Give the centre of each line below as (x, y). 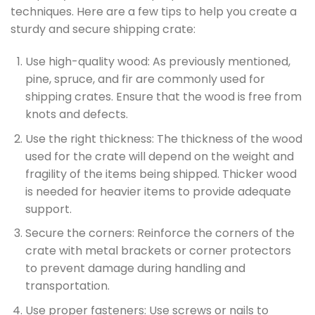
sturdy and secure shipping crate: (103, 30)
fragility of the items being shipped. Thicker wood (161, 174)
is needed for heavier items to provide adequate (158, 191)
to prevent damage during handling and (135, 269)
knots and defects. (76, 115)
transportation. (67, 286)
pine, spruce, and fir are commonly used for (145, 79)
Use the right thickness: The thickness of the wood (163, 139)
